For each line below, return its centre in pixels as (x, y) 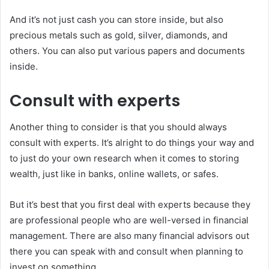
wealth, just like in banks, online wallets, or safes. (114, 174)
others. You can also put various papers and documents (127, 50)
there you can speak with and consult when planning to (126, 252)
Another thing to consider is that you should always (118, 127)
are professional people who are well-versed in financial (129, 220)
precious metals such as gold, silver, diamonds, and (119, 35)
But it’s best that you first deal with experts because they (130, 205)
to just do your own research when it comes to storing (124, 159)
